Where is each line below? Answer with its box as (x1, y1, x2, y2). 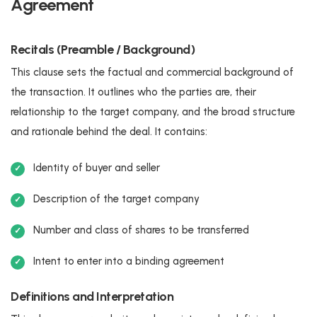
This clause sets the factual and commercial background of (11, 65, 294, 79)
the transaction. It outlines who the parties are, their (11, 85, 256, 98)
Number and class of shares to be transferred (33, 223, 249, 236)
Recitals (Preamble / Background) (11, 41, 195, 57)
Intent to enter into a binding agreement (33, 254, 224, 267)
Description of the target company (33, 192, 200, 205)
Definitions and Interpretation (11, 288, 173, 304)
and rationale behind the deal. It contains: (11, 125, 207, 138)
